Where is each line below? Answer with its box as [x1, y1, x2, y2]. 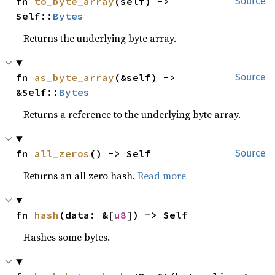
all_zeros [34, 147, 90, 160]
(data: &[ [59, 209, 115, 221]
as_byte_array [34, 71, 115, 83]
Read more [137, 169, 187, 182]
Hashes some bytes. [23, 230, 110, 244]
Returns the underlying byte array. [23, 31, 177, 45]
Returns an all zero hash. [23, 169, 138, 182]
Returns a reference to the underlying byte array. [23, 107, 241, 121]
